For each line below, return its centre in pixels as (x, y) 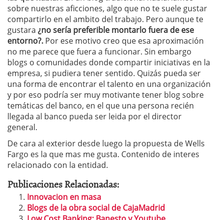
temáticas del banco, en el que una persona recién (101, 105)
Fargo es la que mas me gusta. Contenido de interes (103, 154)
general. (22, 127)
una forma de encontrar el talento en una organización (109, 84)
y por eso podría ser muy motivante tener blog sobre (106, 95)
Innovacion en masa (64, 197)
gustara (23, 30)
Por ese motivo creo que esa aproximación (124, 41)
